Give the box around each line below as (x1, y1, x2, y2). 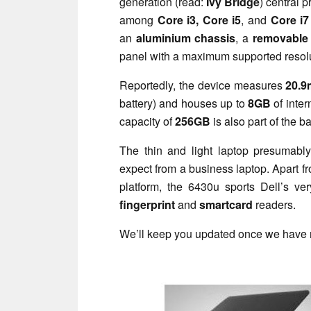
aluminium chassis (135, 29, 236, 46)
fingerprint (119, 196, 175, 212)
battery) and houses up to (119, 94, 248, 111)
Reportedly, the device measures (119, 76, 286, 93)
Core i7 (267, 11, 310, 28)
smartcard (199, 196, 253, 212)
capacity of (119, 112, 175, 129)
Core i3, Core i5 (157, 11, 242, 28)
